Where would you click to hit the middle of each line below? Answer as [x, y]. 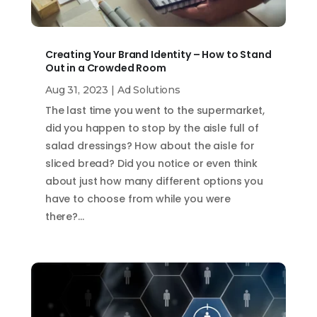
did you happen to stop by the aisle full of [152, 128]
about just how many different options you [154, 181]
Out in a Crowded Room [106, 68]
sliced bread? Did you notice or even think [151, 163]
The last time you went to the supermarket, [155, 110]
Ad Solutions [149, 90]
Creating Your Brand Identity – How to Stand [158, 54]
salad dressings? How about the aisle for [150, 145]
